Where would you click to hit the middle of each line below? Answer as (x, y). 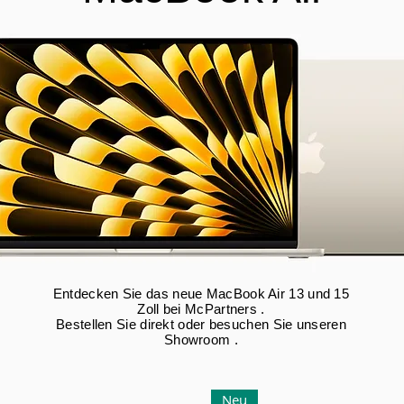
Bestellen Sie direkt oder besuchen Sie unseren (201, 325)
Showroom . (201, 340)
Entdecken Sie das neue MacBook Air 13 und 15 (201, 294)
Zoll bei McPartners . (201, 309)
